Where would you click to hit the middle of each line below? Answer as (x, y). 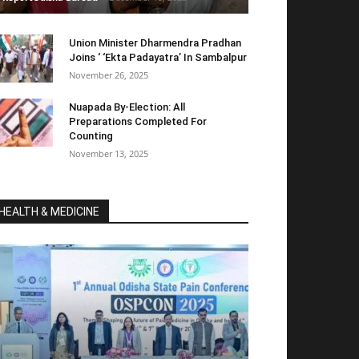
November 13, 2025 (109, 153)
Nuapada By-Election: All (127, 107)
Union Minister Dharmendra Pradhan (155, 42)
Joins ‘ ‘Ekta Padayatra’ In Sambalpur (158, 57)
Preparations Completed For (138, 121)
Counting (91, 135)
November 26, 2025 (109, 75)
